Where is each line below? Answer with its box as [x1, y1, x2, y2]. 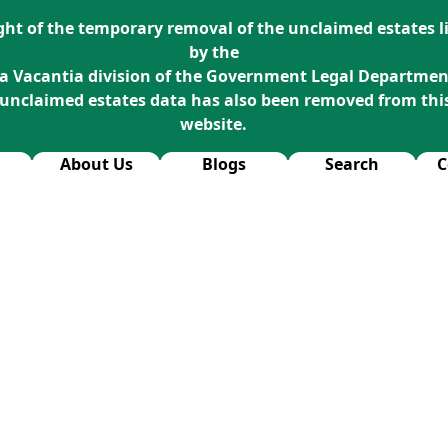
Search [325, 153, 379, 175]
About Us [59, 153, 133, 175]
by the [188, 41, 239, 63]
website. [180, 113, 248, 135]
